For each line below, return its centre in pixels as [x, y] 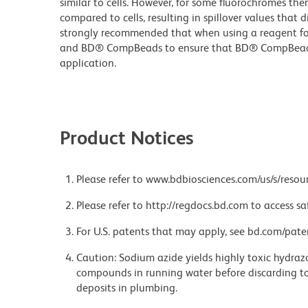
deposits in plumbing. [127, 288]
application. [88, 63]
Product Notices [127, 138]
